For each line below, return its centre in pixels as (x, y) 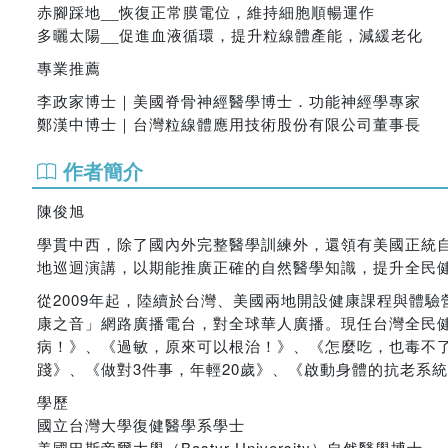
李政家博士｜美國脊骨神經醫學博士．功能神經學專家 (229, 100)
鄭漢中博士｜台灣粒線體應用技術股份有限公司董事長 (229, 123)
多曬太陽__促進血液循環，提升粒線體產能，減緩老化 (230, 34)
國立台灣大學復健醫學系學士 (141, 424)
